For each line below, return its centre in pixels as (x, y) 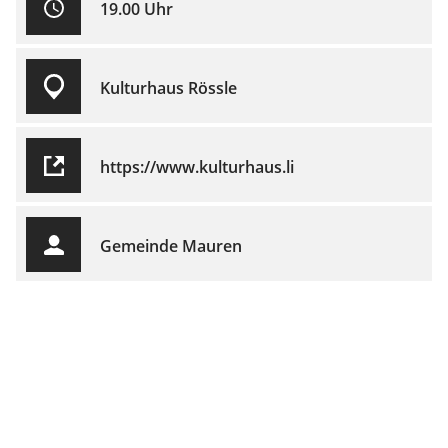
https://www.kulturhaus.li (197, 167)
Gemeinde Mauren (171, 246)
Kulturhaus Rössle (168, 88)
